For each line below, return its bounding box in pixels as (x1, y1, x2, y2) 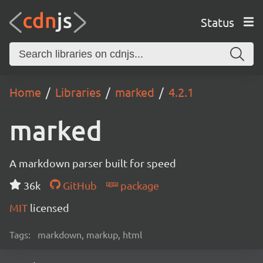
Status (200, 14, 234, 29)
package (117, 179, 159, 191)
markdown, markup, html (38, 228, 142, 240)
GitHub (60, 179, 97, 191)
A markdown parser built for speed (9, 157, 176, 169)
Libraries (55, 85, 101, 99)
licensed (30, 201, 69, 214)
